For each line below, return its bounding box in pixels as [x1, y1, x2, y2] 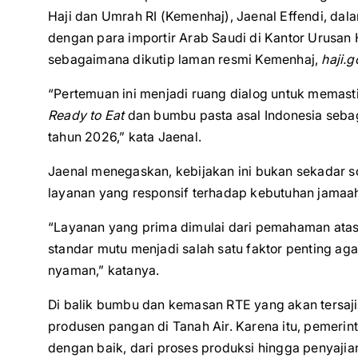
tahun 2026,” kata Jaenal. [48, 129, 201, 145]
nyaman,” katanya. [48, 262, 160, 278]
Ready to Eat [48, 107, 125, 123]
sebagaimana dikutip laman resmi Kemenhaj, [48, 51, 322, 67]
